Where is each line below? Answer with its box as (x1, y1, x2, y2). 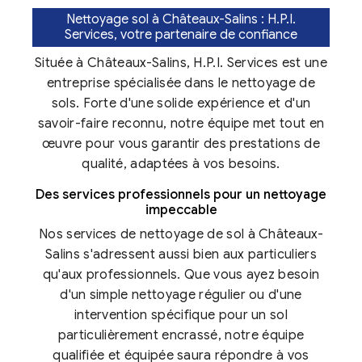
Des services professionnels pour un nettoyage (36, 187, 326, 204)
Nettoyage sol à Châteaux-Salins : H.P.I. (66, 11, 296, 28)
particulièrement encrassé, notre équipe (57, 327, 305, 344)
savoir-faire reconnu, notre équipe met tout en (37, 116, 325, 133)
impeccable (145, 202, 217, 219)
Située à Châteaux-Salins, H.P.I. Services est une (35, 55, 327, 72)
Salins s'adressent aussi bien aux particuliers (45, 246, 317, 263)
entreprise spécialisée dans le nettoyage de (47, 75, 315, 92)
